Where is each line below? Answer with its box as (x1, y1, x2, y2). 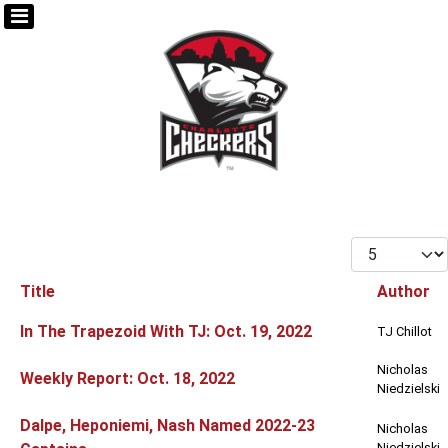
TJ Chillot (377, 324, 432, 340)
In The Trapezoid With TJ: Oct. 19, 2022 (20, 322, 312, 342)
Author (377, 282, 430, 302)
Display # (350, 238, 416, 258)
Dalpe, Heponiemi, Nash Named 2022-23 (20, 416, 315, 436)
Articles (11, 313, 66, 333)
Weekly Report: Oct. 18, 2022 (20, 369, 235, 389)
